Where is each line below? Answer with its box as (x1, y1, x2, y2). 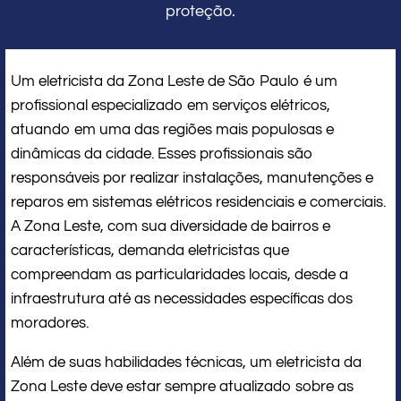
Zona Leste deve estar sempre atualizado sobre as (11, 378, 354, 395)
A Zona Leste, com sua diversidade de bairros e (11, 218, 330, 235)
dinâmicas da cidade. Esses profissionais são (11, 145, 313, 162)
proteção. (166, 2, 235, 20)
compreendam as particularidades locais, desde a (11, 266, 348, 283)
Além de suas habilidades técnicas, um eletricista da (11, 354, 362, 371)
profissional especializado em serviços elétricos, (11, 97, 330, 114)
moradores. (11, 314, 89, 331)
